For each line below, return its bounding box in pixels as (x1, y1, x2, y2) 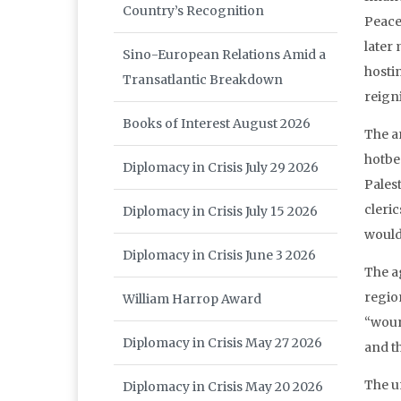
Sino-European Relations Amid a (123, 47, 326, 64)
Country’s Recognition (123, 3, 264, 20)
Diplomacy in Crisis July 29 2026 (123, 159, 319, 176)
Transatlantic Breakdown (123, 72, 283, 89)
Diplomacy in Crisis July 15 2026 (123, 203, 318, 220)
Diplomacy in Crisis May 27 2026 (123, 335, 322, 352)
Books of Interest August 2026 (123, 115, 311, 132)
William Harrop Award (123, 291, 261, 308)
